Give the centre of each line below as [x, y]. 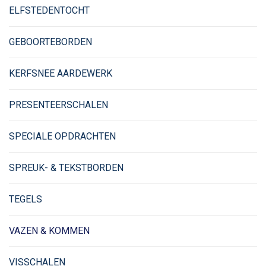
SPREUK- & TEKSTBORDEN [66, 167]
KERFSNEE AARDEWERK [61, 73]
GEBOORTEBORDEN [50, 42]
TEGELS [26, 199]
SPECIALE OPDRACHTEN [62, 136]
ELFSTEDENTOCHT [49, 10]
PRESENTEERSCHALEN [58, 104]
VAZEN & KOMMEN [49, 230]
